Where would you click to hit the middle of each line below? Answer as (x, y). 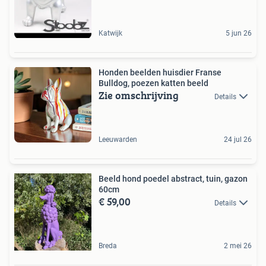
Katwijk (110, 33)
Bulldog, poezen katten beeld (153, 83)
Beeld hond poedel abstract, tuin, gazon (173, 178)
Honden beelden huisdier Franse (160, 72)
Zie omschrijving (139, 95)
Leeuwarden (118, 139)
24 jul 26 (238, 139)
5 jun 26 (239, 33)
